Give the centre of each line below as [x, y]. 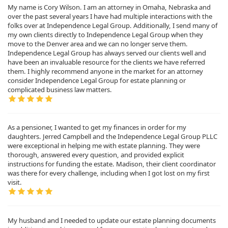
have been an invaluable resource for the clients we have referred [106, 62]
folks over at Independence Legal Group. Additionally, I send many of [113, 25]
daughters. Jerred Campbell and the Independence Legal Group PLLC [112, 137]
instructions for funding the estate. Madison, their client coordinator [112, 164]
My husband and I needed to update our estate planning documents [112, 220]
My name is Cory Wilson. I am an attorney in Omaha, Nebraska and [109, 7]
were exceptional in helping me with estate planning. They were [104, 146]
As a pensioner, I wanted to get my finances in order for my [97, 127]
